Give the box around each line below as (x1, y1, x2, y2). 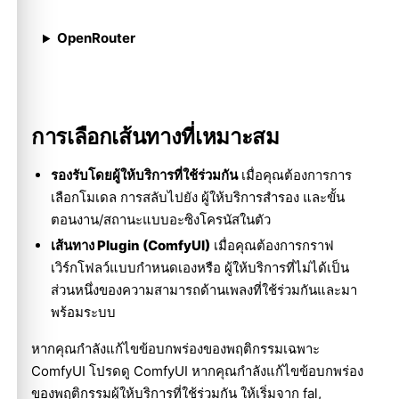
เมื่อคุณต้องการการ (237, 167, 352, 184)
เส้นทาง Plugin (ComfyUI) (50, 236, 210, 254)
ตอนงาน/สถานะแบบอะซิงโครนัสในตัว (50, 211, 271, 229)
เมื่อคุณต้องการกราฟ (209, 236, 334, 254)
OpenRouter (56, 29, 135, 47)
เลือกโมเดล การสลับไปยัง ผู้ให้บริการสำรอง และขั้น (50, 189, 345, 207)
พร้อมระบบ (50, 303, 116, 321)
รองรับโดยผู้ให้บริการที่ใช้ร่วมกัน (50, 167, 238, 184)
